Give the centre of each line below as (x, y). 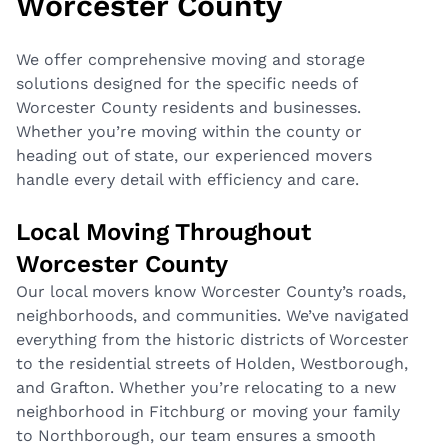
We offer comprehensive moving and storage (190, 60)
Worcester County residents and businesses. (188, 108)
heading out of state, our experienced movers (194, 156)
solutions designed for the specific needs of (186, 84)
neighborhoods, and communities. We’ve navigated (212, 316)
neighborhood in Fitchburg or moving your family (208, 412)
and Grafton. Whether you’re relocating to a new (206, 388)
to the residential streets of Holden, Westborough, (212, 364)
